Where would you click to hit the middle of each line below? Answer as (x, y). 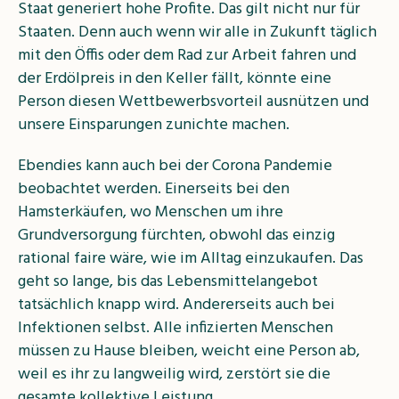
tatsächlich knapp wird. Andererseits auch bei (176, 305)
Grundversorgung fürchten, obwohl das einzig (176, 235)
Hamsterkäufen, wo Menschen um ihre (151, 212)
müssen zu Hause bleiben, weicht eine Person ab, (189, 351)
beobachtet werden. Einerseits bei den (154, 189)
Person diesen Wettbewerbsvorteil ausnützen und (193, 102)
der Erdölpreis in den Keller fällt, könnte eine (175, 78)
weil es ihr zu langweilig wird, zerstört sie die (174, 374)
